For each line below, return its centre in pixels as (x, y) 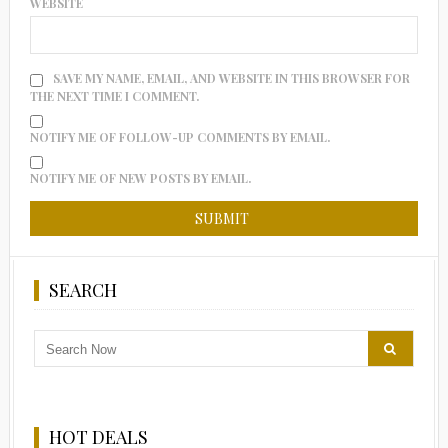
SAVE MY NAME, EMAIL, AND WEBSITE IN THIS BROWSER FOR (231, 78)
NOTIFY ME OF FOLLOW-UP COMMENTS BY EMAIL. (179, 137)
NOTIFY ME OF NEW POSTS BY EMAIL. (140, 178)
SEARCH (82, 290)
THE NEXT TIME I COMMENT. (114, 96)
